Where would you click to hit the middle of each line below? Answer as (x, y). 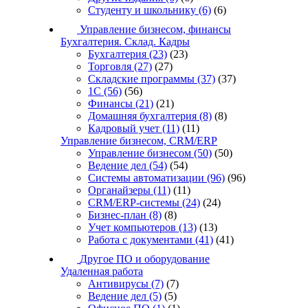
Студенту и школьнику (142, 10)
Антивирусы (118, 284)
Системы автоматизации (146, 178)
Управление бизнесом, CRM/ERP (139, 141)
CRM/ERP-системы (134, 203)
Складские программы (141, 79)
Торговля (110, 67)
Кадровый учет (124, 129)
